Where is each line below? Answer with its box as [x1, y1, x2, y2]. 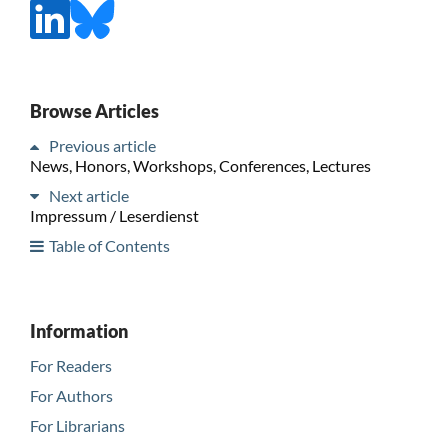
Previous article [48, 135, 156, 155]
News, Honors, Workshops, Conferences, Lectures [29, 155, 371, 175]
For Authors [29, 385, 113, 405]
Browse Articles [29, 99, 159, 122]
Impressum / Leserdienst [29, 205, 199, 225]
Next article [48, 185, 129, 205]
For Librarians [29, 415, 125, 435]
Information [29, 319, 128, 342]
